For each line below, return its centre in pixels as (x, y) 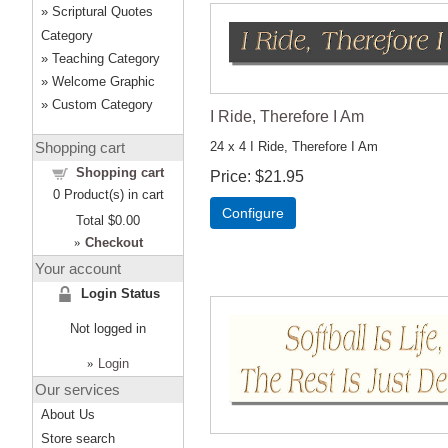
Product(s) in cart (111, 194)
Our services (77, 389)
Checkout (113, 242)
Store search (78, 438)
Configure (253, 213)
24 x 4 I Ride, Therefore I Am (294, 147)
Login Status (120, 293)
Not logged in (108, 328)
